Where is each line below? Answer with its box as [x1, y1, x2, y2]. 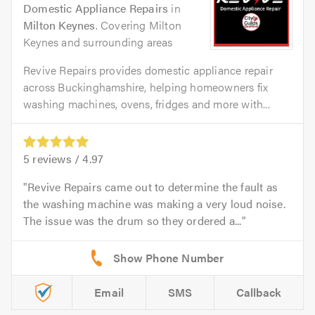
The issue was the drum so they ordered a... [23, 212, 242, 229]
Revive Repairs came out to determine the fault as [27, 179, 278, 195]
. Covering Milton [95, 17, 182, 34]
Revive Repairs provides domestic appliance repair [23, 62, 273, 79]
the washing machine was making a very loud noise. [23, 195, 285, 212]
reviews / [30, 150, 83, 167]
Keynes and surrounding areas [23, 34, 173, 51]
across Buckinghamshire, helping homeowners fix [23, 79, 269, 96]
